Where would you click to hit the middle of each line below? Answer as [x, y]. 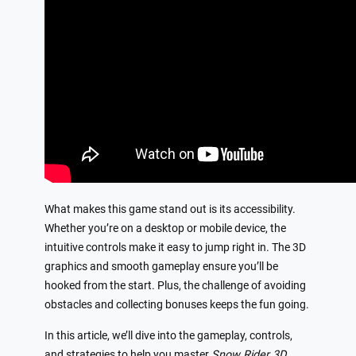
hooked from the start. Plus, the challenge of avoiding [175, 286]
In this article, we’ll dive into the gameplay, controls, [168, 335]
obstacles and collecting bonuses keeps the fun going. [177, 305]
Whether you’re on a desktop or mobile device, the [165, 229]
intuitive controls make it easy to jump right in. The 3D [175, 248]
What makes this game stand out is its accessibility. [170, 210]
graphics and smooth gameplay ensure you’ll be [161, 267]
